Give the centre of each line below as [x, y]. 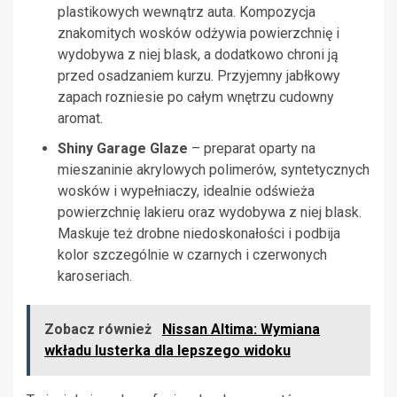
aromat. [80, 119]
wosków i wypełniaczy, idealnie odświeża [186, 191]
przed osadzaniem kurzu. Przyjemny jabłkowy [199, 76]
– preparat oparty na [253, 149]
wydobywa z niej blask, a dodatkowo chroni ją [198, 55]
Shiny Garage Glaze [125, 149]
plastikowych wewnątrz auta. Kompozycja [187, 12]
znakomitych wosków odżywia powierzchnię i [198, 34]
